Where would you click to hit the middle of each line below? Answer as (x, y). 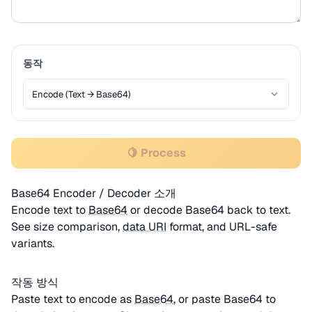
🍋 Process (156, 153)
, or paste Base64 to (225, 299)
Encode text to (50, 210)
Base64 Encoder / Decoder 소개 (94, 193)
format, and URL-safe (222, 227)
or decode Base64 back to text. (209, 210)
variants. (33, 243)
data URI (145, 227)
